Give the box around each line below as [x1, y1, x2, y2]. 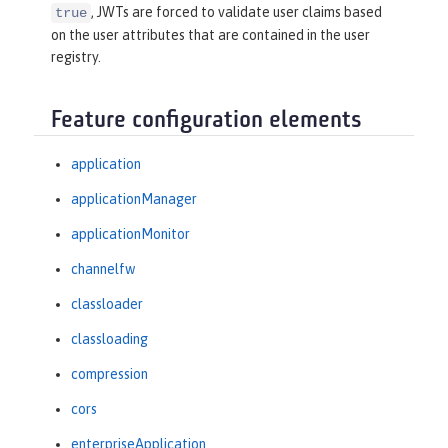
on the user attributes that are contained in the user [51, 27, 370, 44]
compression [71, 365, 148, 382]
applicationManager [71, 190, 197, 207]
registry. [51, 49, 101, 66]
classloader [71, 295, 143, 312]
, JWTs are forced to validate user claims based [91, 4, 382, 21]
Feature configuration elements [51, 109, 362, 134]
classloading [71, 330, 148, 347]
